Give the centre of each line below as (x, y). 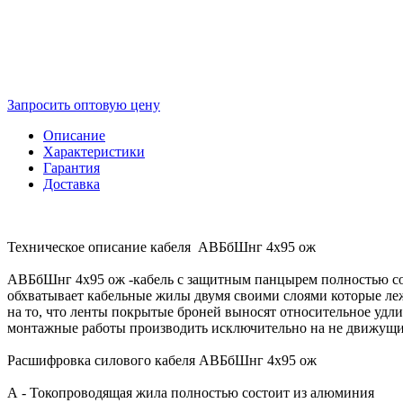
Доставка (72, 184)
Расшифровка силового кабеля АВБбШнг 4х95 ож (162, 360)
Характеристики (94, 151)
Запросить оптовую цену (84, 104)
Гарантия (72, 167)
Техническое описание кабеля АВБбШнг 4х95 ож (161, 246)
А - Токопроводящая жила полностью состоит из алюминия (191, 392)
